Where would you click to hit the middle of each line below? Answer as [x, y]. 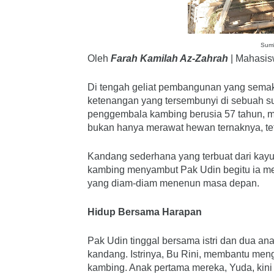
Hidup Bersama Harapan [145, 212]
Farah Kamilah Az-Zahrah [169, 58]
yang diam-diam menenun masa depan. [173, 183]
